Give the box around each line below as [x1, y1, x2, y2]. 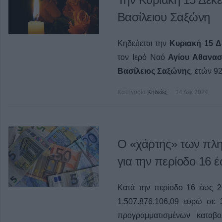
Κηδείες [147, 89, 167, 96]
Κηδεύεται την [117, 39, 167, 48]
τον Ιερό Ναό [117, 53, 165, 62]
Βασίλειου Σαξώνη [117, 10, 210, 24]
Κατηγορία [117, 89, 146, 96]
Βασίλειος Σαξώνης [117, 67, 191, 76]
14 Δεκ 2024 [175, 89, 208, 96]
